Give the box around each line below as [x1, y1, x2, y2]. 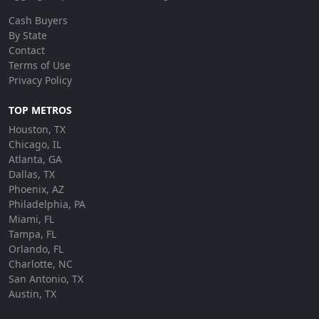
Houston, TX [9, 122, 66, 136]
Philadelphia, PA [9, 197, 85, 211]
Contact [9, 43, 45, 57]
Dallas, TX [9, 167, 55, 181]
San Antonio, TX [9, 272, 83, 286]
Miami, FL [9, 212, 54, 226]
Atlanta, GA [9, 152, 62, 166]
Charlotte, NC [9, 257, 73, 271]
